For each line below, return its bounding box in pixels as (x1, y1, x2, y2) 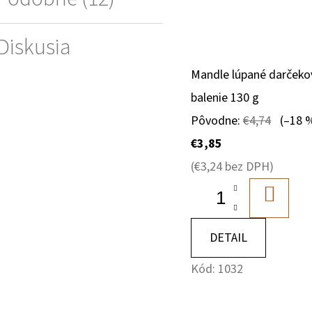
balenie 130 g (191, 88, 260, 107)
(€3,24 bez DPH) (191, 157, 274, 175)
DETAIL (210, 228, 248, 247)
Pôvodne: (191, 111, 244, 130)
